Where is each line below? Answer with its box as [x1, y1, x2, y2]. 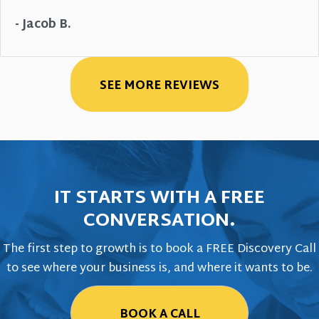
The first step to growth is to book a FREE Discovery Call [3, 239, 316, 261]
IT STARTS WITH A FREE [54, 182, 265, 216]
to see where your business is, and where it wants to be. [6, 258, 313, 280]
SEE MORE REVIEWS [100, 75, 219, 98]
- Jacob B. [15, 14, 71, 36]
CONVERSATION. [83, 205, 236, 239]
